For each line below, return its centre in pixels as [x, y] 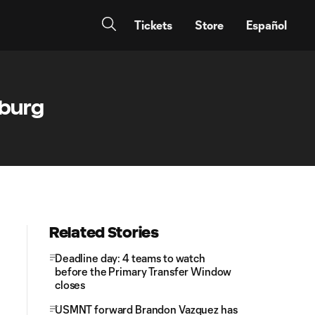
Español [266, 25]
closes [70, 285]
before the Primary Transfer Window [143, 271]
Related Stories [104, 232]
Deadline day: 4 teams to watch [130, 258]
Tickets [153, 25]
